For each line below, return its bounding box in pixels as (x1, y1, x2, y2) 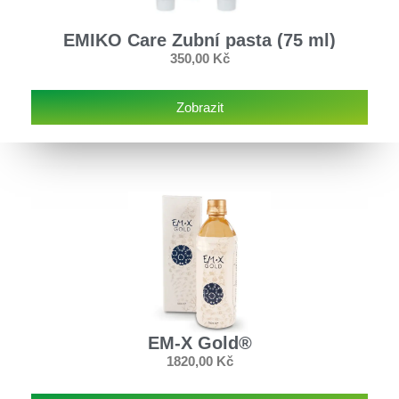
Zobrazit (175, 100, 224, 116)
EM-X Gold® (147, 333, 252, 354)
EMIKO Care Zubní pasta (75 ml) (63, 29, 336, 50)
